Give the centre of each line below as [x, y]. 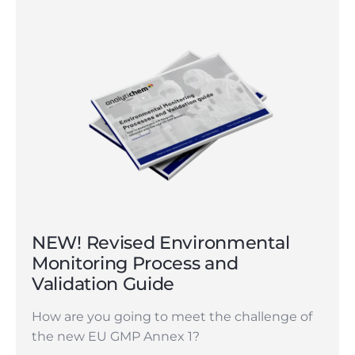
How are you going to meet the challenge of [172, 317]
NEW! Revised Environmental [161, 243]
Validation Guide [105, 284]
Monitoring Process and [135, 263]
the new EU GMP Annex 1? [117, 337]
